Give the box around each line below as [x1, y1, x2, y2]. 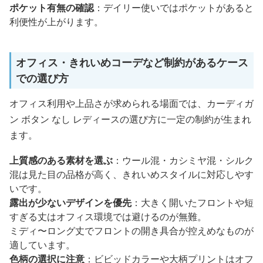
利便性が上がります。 [9, 15, 103, 28]
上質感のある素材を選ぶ [9, 153, 113, 167]
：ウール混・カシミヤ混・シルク [113, 153, 254, 167]
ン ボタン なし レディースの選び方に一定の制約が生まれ [9, 112, 251, 126]
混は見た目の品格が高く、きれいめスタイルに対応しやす [9, 167, 254, 181]
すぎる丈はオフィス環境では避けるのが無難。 [9, 210, 207, 223]
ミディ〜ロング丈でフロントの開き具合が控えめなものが [9, 224, 254, 237]
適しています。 [9, 238, 75, 251]
